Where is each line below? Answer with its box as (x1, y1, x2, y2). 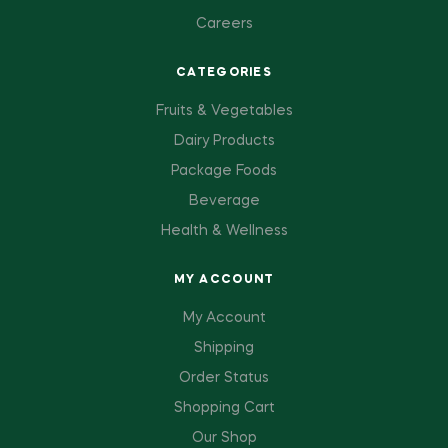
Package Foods (171, 164, 277, 179)
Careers (195, 17, 253, 32)
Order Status (179, 371, 269, 386)
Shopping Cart (173, 401, 275, 416)
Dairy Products (173, 134, 275, 149)
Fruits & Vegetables (155, 104, 293, 119)
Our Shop (191, 431, 257, 446)
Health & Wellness (160, 224, 288, 239)
